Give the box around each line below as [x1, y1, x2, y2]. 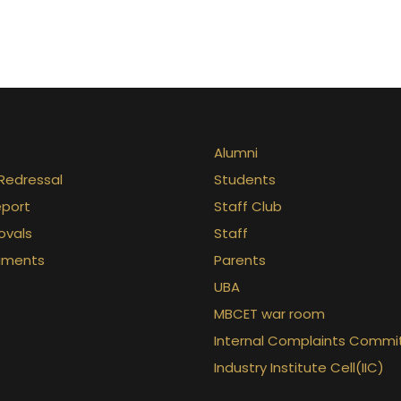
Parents [214, 251, 266, 269]
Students [214, 170, 276, 189]
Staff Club [214, 197, 282, 216]
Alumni [214, 143, 258, 162]
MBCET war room [214, 304, 325, 323]
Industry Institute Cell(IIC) [214, 358, 384, 377]
